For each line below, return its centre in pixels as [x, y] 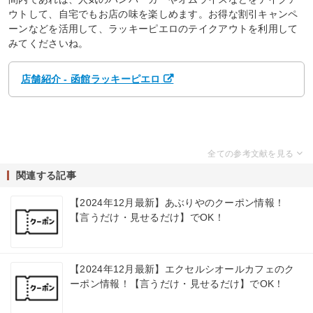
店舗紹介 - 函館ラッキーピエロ [90, 79]
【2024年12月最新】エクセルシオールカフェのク [182, 269]
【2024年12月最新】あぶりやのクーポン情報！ [177, 203]
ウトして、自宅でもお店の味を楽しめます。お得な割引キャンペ [153, 14]
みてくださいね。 [49, 43]
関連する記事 [46, 176]
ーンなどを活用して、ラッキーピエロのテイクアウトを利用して [153, 28]
